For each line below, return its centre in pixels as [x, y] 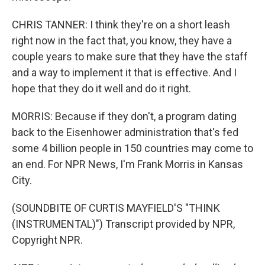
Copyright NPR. [47, 240]
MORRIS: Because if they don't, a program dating [124, 116]
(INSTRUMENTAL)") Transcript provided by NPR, [123, 224]
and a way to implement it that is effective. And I [124, 72]
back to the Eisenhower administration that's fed [125, 132]
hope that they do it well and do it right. [101, 88]
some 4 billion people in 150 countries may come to [132, 148]
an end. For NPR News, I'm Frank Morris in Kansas [127, 164]
